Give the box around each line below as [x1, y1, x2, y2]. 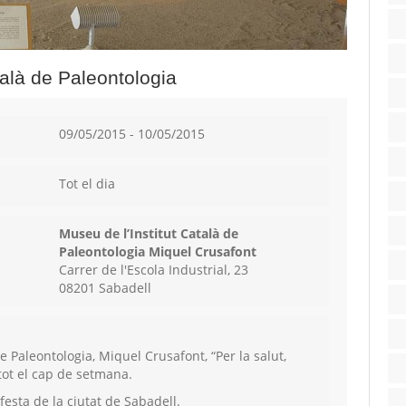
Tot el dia [58, 175, 115, 193]
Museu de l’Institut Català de [58, 225, 238, 243]
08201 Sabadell [58, 279, 151, 297]
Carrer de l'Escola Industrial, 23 [58, 261, 248, 279]
